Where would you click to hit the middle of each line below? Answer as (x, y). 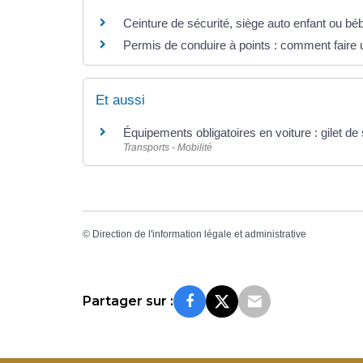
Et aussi (120, 100)
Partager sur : (128, 301)
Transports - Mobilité (168, 147)
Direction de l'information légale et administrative (199, 235)
